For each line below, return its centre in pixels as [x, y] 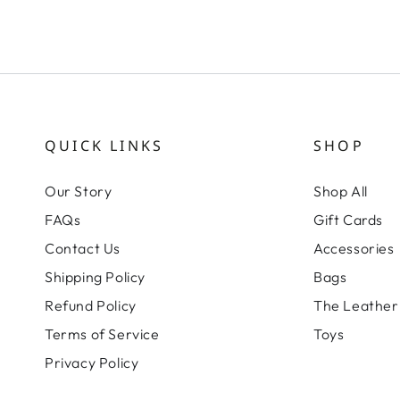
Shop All [341, 191]
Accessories [354, 248]
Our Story [79, 191]
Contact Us [83, 248]
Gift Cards [348, 219]
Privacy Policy [92, 362]
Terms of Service [102, 333]
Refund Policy [91, 305]
